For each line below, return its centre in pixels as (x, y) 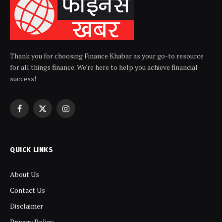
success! (23, 78)
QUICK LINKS (32, 149)
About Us (25, 174)
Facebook (34, 113)
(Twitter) (56, 123)
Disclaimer (27, 206)
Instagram (82, 113)
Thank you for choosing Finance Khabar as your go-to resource (107, 55)
